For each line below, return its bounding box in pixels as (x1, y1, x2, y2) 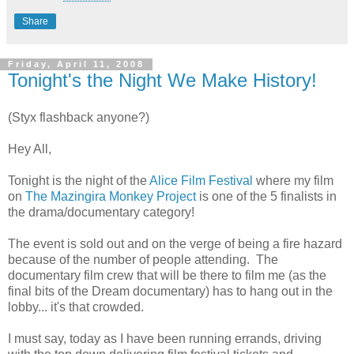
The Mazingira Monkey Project (25, 190, 196, 204)
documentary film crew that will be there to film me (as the (8, 269, 326, 283)
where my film (253, 174, 333, 188)
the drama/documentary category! (8, 205, 194, 220)
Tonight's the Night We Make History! (8, 69, 317, 91)
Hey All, (8, 142, 51, 156)
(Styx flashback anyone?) (8, 111, 149, 125)
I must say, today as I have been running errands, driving (8, 332, 322, 346)
